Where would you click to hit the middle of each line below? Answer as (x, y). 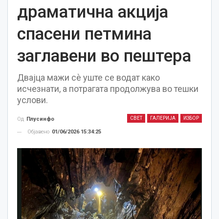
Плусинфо (40, 119)
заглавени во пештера (104, 56)
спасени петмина (84, 34)
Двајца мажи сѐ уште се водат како (88, 77)
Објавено (39, 132)
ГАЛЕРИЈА (163, 118)
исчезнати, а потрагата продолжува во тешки (108, 89)
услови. (33, 100)
